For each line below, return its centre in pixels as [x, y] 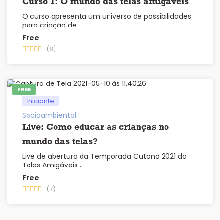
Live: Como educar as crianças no [96, 128]
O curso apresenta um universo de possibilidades [107, 16]
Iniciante [41, 101]
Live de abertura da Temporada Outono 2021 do [104, 156]
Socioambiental [49, 116]
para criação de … [53, 25]
